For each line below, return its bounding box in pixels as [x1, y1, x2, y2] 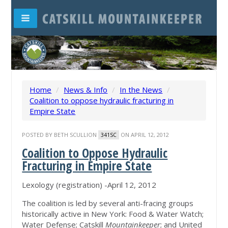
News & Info [64, 84, 108, 95]
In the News [120, 84, 163, 95]
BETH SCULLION [54, 131, 97, 139]
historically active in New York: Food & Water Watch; [22, 209, 204, 219]
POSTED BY [22, 131, 54, 139]
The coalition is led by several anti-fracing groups [22, 198, 194, 209]
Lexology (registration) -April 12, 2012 [22, 180, 157, 190]
